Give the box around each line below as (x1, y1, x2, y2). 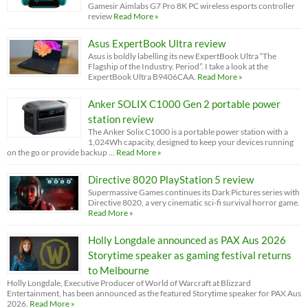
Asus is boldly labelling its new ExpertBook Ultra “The (88, 51, 276, 62)
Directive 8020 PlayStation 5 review (88, 173, 254, 186)
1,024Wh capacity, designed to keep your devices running (88, 137, 294, 148)
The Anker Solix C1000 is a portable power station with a (88, 126, 288, 137)
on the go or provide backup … (7, 147, 115, 158)
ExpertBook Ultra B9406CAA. (88, 71, 196, 82)
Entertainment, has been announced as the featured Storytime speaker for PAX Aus (7, 288, 301, 299)
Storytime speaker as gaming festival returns (88, 249, 291, 262)
